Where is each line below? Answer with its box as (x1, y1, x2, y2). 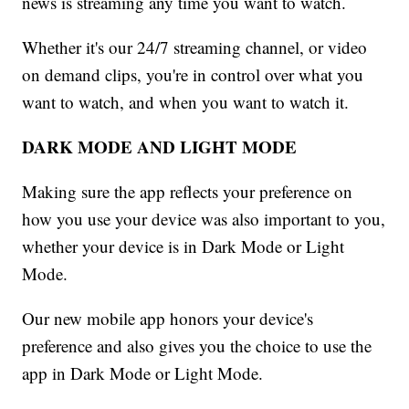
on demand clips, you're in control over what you (22, 63, 364, 87)
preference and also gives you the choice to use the (22, 334, 372, 358)
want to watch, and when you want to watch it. (22, 90, 350, 114)
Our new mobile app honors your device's (22, 307, 314, 330)
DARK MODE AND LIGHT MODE (22, 134, 298, 160)
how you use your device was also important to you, (22, 207, 386, 231)
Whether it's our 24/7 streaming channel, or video (22, 36, 368, 59)
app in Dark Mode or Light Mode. (22, 362, 264, 385)
